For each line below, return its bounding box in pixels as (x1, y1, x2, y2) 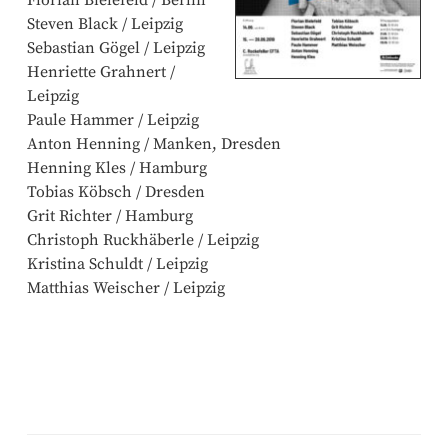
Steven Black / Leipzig (27, 13, 183, 34)
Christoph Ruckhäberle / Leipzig (27, 229, 259, 250)
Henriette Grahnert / (27, 61, 175, 82)
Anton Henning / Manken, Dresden (27, 133, 281, 154)
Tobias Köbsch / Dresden (27, 181, 205, 202)
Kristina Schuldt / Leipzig (27, 253, 208, 274)
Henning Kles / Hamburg (27, 157, 207, 178)
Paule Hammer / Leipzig (27, 109, 199, 130)
